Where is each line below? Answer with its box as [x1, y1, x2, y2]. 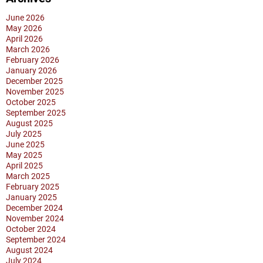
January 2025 [6, 193, 57, 202]
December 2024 [6, 203, 63, 213]
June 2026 [6, 13, 45, 22]
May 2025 [6, 150, 42, 160]
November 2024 [6, 214, 64, 223]
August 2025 [6, 119, 53, 128]
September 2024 [6, 235, 66, 244]
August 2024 [6, 245, 53, 255]
